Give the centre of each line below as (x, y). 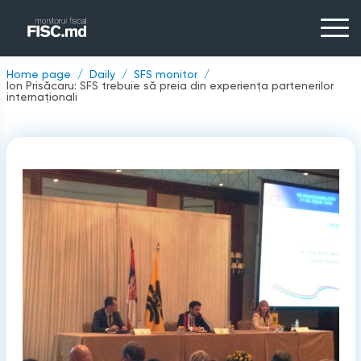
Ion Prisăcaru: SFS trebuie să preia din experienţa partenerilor (170, 85)
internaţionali (41, 97)
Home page (38, 74)
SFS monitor (165, 74)
